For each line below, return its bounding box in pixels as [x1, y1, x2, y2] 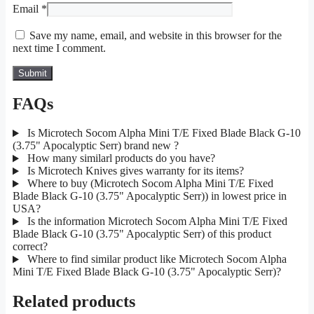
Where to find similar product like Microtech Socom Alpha [24, 253, 287, 266]
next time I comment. [13, 41, 106, 54]
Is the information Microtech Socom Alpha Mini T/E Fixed [24, 215, 287, 228]
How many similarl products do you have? [24, 152, 215, 165]
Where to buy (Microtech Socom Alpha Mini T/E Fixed [24, 177, 273, 190]
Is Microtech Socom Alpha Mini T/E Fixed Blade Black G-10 [24, 127, 301, 139]
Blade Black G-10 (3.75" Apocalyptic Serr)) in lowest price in [13, 190, 287, 203]
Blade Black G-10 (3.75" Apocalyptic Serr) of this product [13, 228, 271, 240]
